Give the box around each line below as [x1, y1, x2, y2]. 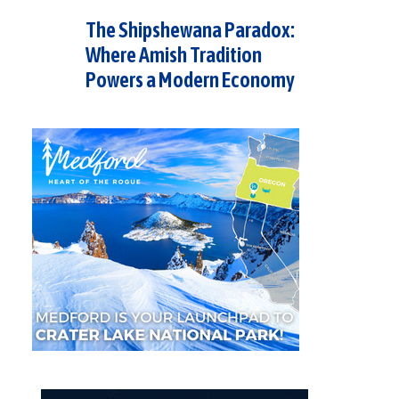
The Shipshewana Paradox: [85, 17, 295, 42]
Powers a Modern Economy [85, 67, 295, 92]
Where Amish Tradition [85, 42, 262, 67]
